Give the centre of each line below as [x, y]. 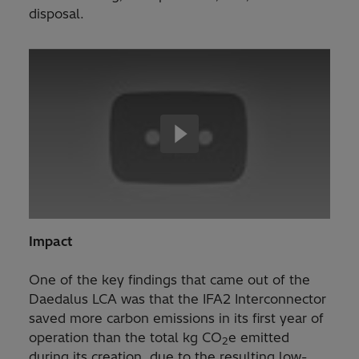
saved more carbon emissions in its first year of [176, 318]
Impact [50, 241]
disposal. [56, 14]
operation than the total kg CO [125, 337]
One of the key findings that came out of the [169, 279]
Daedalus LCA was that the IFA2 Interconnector [177, 298]
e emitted [259, 337]
